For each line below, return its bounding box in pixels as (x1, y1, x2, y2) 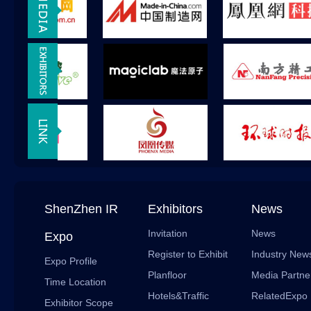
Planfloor (148, 269, 187, 280)
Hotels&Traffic (148, 290, 209, 301)
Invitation (148, 228, 187, 239)
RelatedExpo (251, 290, 308, 301)
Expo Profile (44, 255, 97, 267)
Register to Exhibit (148, 249, 228, 260)
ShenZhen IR (44, 202, 118, 216)
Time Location (44, 276, 106, 287)
